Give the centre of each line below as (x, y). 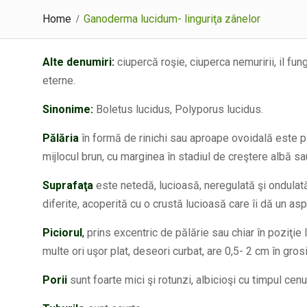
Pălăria (62, 138)
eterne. (59, 81)
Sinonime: (68, 109)
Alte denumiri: (78, 62)
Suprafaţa (68, 185)
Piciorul (62, 233)
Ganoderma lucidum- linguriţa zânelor (172, 19)
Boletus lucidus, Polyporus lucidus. (178, 109)
